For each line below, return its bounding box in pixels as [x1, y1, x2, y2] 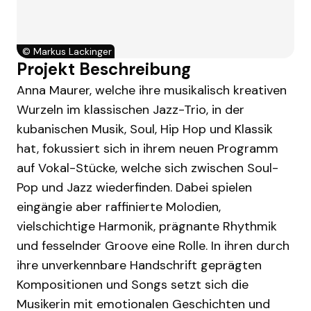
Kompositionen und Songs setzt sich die [17, 276, 249, 293]
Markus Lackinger [33, 45, 112, 58]
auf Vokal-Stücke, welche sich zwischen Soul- [17, 160, 278, 176]
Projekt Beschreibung [17, 58, 191, 80]
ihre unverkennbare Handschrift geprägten [17, 257, 262, 274]
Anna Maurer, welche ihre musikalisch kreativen [17, 82, 287, 99]
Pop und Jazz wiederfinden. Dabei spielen [17, 179, 252, 196]
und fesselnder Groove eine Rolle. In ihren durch [17, 237, 289, 254]
